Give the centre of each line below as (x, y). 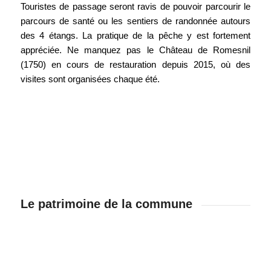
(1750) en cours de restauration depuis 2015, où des (135, 64)
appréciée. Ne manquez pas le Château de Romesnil (135, 50)
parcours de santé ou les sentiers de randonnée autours (135, 21)
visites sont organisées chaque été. (90, 79)
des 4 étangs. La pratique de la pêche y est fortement (135, 35)
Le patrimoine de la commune (106, 204)
